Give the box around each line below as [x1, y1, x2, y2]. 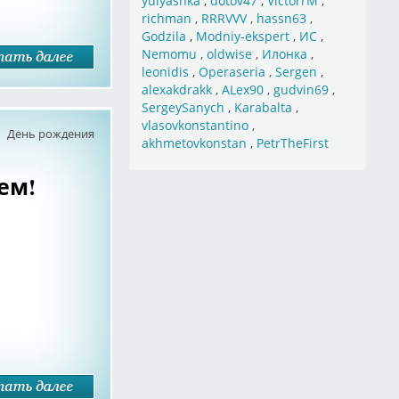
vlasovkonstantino [141, 117, 248, 134]
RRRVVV [200, 10, 247, 27]
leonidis [141, 63, 189, 80]
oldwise [206, 45, 252, 62]
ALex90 [221, 81, 264, 98]
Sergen [274, 63, 317, 80]
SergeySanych [141, 99, 224, 116]
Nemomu [141, 45, 197, 62]
